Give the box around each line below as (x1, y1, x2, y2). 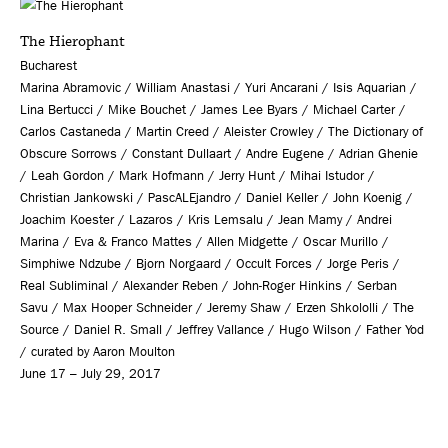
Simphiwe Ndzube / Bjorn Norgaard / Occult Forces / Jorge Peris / (20, 255, 400, 271)
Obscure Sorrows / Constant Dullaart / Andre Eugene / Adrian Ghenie (20, 145, 418, 161)
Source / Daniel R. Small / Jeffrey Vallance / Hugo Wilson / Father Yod (20, 321, 424, 337)
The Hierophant (20, 30, 125, 52)
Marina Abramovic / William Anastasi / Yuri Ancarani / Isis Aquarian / (20, 79, 417, 95)
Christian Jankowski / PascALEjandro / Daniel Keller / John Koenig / (20, 189, 413, 205)
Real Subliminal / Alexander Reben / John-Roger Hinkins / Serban (20, 277, 397, 293)
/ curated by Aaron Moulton (20, 343, 175, 359)
